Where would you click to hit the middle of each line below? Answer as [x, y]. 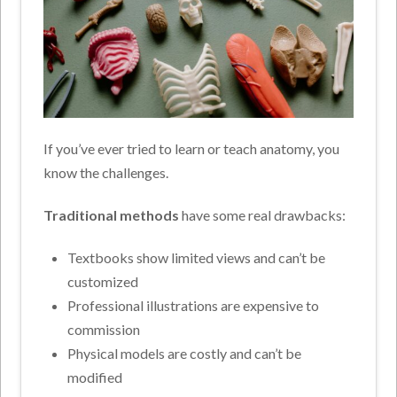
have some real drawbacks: [263, 215]
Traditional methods [112, 215]
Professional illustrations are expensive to [193, 306]
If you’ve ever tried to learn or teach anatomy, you [192, 149]
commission [103, 330]
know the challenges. [108, 173]
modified [94, 378]
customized [102, 282]
